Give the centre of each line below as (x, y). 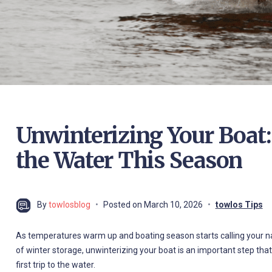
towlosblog (69, 204)
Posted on (123, 204)
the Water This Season (129, 160)
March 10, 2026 (173, 204)
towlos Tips (239, 204)
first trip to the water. (55, 264)
